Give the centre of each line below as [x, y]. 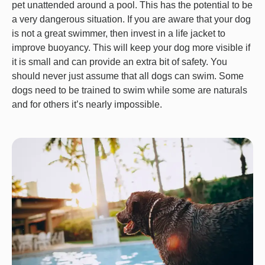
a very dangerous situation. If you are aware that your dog [131, 19]
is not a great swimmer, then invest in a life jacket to [119, 33]
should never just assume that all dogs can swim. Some [128, 76]
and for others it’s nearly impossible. [87, 104]
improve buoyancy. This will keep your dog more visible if [131, 47]
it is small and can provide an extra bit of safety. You [119, 62]
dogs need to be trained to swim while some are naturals [130, 90]
